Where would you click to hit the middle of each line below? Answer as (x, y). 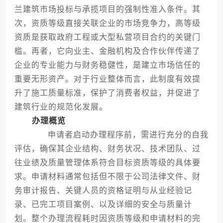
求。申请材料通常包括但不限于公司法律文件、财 (107, 177)
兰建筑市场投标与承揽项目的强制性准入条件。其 (107, 9)
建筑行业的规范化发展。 (61, 107)
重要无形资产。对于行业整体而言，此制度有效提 (107, 79)
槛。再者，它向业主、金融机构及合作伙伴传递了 (107, 51)
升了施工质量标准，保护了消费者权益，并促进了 (107, 93)
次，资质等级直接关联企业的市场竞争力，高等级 (107, 23)
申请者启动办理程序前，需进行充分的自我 (119, 135)
